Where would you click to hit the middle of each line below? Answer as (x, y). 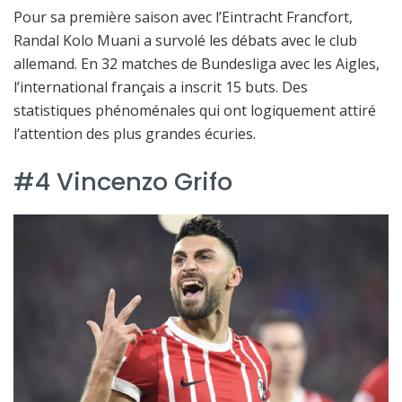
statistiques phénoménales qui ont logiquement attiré (195, 111)
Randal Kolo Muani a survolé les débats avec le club (185, 41)
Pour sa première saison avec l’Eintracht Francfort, (183, 17)
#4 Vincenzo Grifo (123, 181)
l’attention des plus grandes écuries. (135, 134)
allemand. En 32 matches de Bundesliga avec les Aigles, (197, 64)
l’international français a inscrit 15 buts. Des (161, 87)
